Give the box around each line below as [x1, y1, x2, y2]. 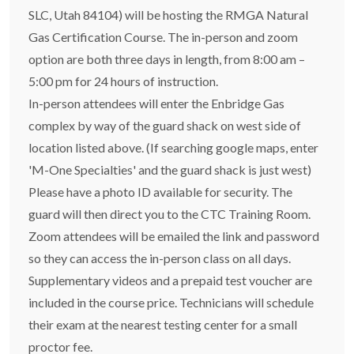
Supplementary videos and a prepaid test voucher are [28, 273, 312, 288]
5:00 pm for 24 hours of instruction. [28, 73, 218, 88]
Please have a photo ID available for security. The [28, 184, 292, 199]
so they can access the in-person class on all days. [28, 250, 291, 265]
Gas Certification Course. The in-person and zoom [28, 29, 298, 44]
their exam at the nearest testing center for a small [28, 317, 297, 332]
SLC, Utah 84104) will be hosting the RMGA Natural [28, 7, 308, 22]
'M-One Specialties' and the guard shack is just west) [28, 162, 311, 177]
